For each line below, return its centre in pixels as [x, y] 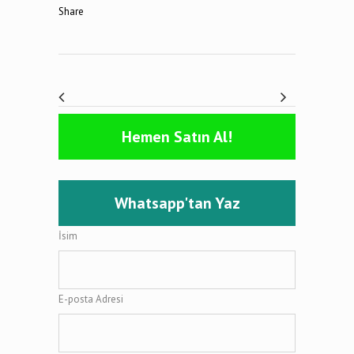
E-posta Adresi [91, 299]
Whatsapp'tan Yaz [177, 203]
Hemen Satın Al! [177, 137]
